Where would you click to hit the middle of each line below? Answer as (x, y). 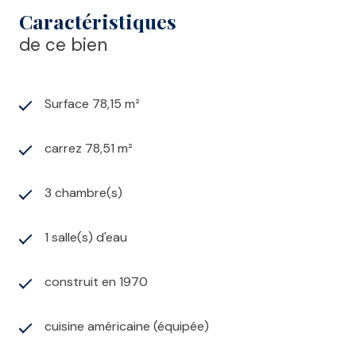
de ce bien (63, 45)
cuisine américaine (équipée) (127, 327)
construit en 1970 (96, 282)
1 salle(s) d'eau (86, 238)
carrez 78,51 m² (89, 149)
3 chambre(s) (83, 193)
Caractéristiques (98, 21)
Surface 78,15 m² (92, 104)
